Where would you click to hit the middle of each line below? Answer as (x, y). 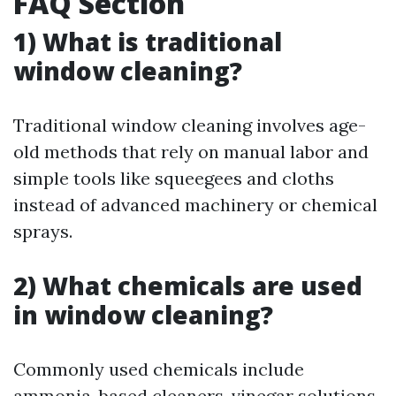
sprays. (43, 231)
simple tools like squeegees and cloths (174, 178)
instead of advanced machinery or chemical (195, 205)
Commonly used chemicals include (159, 369)
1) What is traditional (148, 42)
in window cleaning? (143, 315)
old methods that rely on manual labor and (191, 152)
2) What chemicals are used (188, 286)
